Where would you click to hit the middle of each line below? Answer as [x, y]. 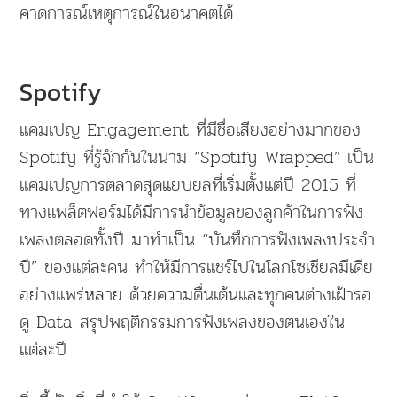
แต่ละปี [43, 349]
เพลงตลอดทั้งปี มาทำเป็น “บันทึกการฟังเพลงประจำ [198, 239]
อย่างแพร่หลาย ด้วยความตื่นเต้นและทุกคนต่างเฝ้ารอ [196, 294]
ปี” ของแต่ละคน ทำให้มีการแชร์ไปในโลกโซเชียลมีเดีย [197, 266]
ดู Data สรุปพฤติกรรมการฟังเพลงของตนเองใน [183, 321]
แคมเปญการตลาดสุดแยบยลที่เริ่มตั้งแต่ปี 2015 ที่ [188, 184]
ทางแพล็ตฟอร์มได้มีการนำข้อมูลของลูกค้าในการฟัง [192, 211]
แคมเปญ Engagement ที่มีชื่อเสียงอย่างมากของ [191, 129]
